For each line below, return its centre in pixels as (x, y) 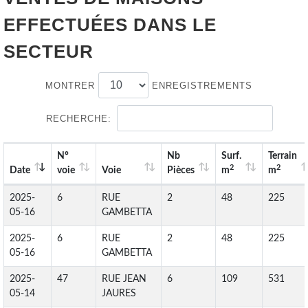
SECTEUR (48, 52)
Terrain (283, 156)
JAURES (119, 294)
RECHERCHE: (78, 119)
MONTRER (72, 86)
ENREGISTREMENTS (200, 86)
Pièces (181, 170)
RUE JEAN (124, 279)
